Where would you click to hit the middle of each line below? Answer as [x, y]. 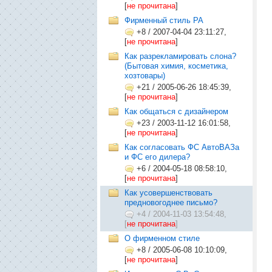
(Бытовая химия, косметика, [176, 66]
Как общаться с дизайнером [176, 111]
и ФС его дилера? [157, 157]
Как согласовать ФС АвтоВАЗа [182, 147]
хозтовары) [145, 76]
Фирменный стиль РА [164, 20]
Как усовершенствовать [168, 193]
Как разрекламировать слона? [180, 56]
